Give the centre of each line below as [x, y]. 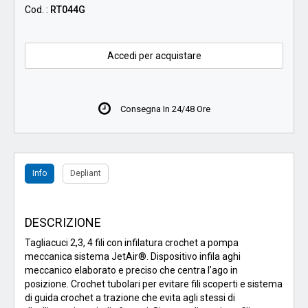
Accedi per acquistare [154, 56]
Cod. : [37, 10]
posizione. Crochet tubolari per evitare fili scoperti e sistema [154, 284]
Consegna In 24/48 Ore [164, 109]
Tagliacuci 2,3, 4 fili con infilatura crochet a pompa [132, 243]
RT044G [68, 10]
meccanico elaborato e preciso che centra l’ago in [131, 271]
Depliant [86, 174]
